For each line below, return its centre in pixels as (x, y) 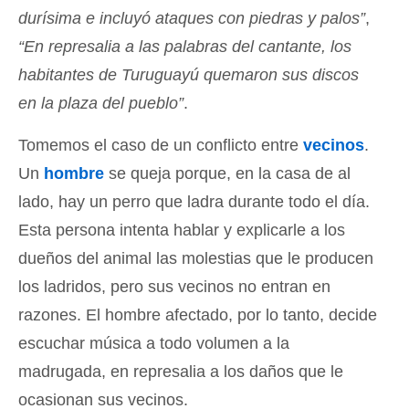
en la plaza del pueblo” (101, 103)
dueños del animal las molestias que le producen (196, 258)
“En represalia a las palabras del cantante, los (185, 47)
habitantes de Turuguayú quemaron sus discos (189, 75)
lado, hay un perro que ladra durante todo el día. (194, 202)
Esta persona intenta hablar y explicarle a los (182, 230)
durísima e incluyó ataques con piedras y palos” (192, 18)
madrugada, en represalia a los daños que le (181, 372)
